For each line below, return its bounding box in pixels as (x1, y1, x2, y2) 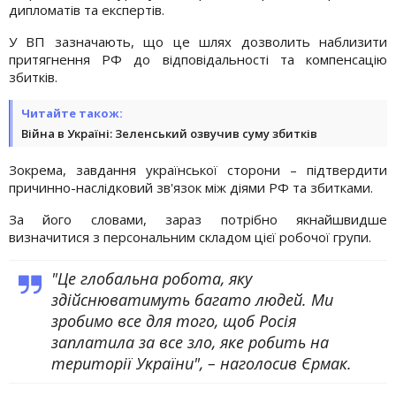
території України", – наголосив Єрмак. (51, 352, 352, 374)
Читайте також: (21, 104, 123, 121)
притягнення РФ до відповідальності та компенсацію (9, 49, 387, 68)
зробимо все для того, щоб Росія (51, 309, 296, 331)
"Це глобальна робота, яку (51, 267, 252, 289)
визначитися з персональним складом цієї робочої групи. (9, 227, 371, 246)
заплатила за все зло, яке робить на (51, 331, 329, 353)
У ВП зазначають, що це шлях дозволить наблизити (9, 32, 387, 50)
